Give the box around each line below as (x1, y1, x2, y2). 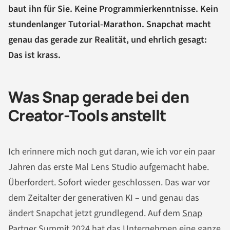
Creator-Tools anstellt (8, 105, 166, 126)
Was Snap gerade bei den (8, 86, 189, 107)
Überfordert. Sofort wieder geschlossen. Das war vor (8, 176, 210, 189)
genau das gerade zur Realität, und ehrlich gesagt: (8, 33, 207, 46)
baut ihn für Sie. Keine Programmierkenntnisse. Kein (8, 3, 218, 15)
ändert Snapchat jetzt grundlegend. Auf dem (8, 206, 182, 220)
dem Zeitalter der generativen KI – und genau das (8, 191, 199, 204)
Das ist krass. (8, 49, 61, 62)
